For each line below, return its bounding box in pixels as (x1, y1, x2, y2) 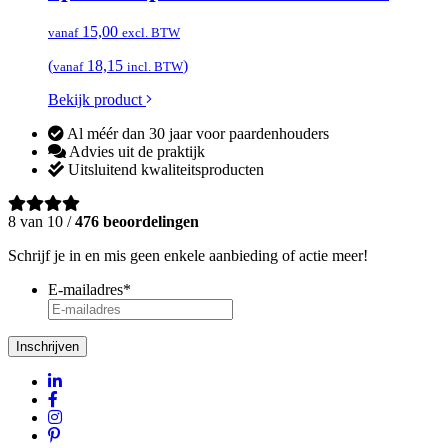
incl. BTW (127, 59, 183, 75)
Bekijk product (48, 91, 146, 109)
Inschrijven (16, 339, 79, 355)
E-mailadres (48, 281, 123, 299)
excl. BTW (122, 25, 180, 41)
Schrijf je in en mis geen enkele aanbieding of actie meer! (8, 247, 368, 265)
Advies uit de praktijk (66, 143, 205, 161)
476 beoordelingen (75, 213, 199, 231)
